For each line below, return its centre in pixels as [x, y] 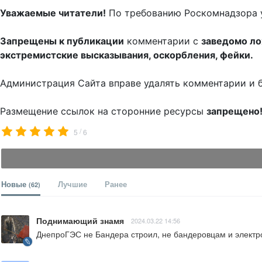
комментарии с [163, 41]
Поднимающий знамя [80, 221]
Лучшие [73, 184]
